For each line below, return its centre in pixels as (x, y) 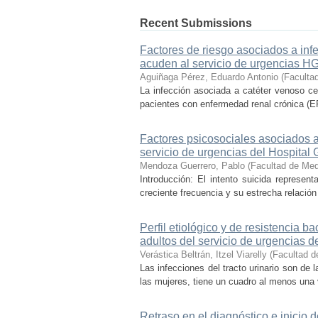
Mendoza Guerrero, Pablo (192, 166)
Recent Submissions (196, 23)
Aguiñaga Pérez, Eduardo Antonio (209, 77)
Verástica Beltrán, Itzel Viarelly (203, 254)
